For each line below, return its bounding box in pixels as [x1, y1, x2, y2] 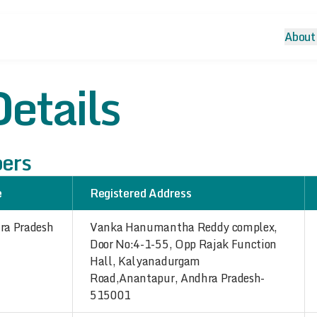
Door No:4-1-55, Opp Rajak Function [90, 235, 277, 253]
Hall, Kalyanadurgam [90, 252, 200, 270]
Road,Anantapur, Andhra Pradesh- [90, 269, 265, 287]
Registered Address [90, 184, 192, 202]
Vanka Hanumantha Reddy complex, [90, 218, 278, 236]
